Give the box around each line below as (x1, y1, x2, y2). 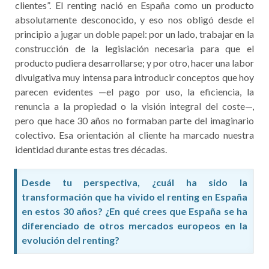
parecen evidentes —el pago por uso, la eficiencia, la (15, 85, 254, 97)
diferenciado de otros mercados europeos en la (22, 219, 247, 231)
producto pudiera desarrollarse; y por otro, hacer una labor (15, 56, 254, 68)
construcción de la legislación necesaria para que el (15, 42, 254, 54)
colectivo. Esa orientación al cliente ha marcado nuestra (15, 128, 254, 141)
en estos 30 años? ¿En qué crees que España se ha (22, 205, 247, 217)
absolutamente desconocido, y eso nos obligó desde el (15, 13, 254, 25)
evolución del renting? (22, 234, 119, 246)
